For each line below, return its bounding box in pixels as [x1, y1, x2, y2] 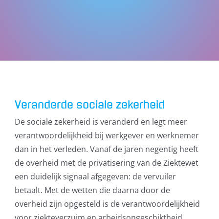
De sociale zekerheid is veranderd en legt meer [14, 116, 187, 128]
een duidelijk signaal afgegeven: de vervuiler [14, 171, 176, 182]
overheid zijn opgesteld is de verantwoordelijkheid [14, 198, 200, 210]
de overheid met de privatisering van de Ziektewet [14, 157, 198, 169]
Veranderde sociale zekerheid [14, 99, 165, 110]
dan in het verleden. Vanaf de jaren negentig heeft [14, 144, 198, 155]
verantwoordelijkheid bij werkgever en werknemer [14, 130, 199, 141]
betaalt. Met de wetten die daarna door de [14, 185, 170, 196]
